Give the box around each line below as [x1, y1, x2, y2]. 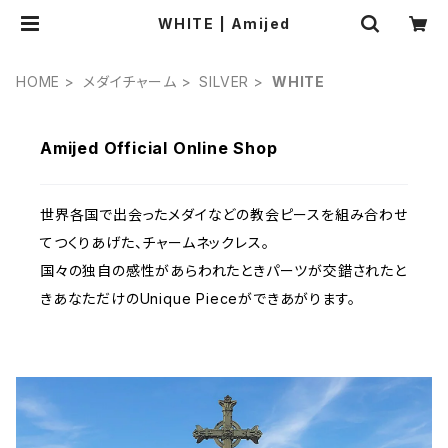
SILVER [199, 73, 250, 90]
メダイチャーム [83, 73, 177, 90]
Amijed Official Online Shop [40, 138, 278, 158]
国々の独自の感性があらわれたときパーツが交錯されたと [40, 262, 407, 279]
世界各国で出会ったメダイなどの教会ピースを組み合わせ [40, 206, 408, 223]
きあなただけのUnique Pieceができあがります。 [40, 290, 356, 307]
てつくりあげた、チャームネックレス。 [40, 234, 270, 251]
